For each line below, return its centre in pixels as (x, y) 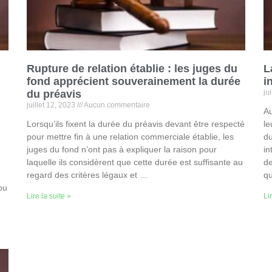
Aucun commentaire (116, 105)
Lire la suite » (49, 196)
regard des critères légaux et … (87, 175)
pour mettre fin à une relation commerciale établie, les (130, 137)
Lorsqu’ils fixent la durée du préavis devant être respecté (136, 124)
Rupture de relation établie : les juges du (132, 69)
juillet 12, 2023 (52, 105)
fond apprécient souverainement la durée (134, 81)
